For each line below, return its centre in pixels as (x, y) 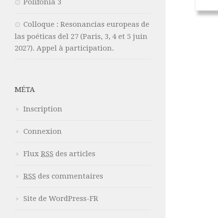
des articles (74, 154)
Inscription (43, 109)
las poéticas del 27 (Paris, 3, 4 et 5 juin (81, 36)
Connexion (43, 131)
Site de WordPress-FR (61, 198)
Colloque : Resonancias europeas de (86, 24)
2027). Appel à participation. (64, 48)
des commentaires (70, 176)
